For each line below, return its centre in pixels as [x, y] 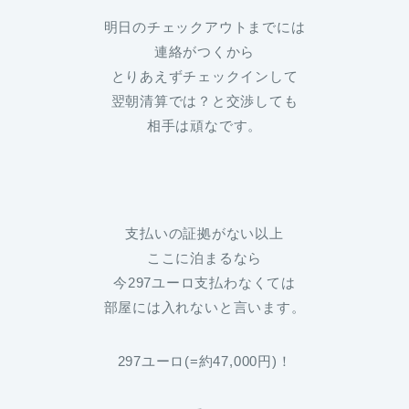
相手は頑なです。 [204, 126]
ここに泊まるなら [204, 258]
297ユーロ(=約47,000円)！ [204, 362]
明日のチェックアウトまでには [204, 27]
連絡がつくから [204, 52]
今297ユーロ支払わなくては [204, 283]
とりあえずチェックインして [204, 77]
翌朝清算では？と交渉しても [204, 101]
